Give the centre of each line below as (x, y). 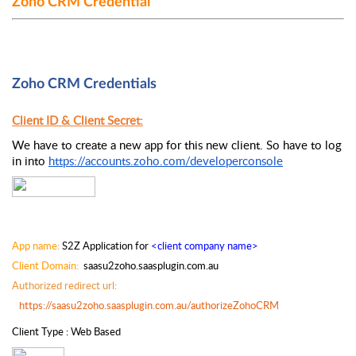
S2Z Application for (105, 245)
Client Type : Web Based (66, 332)
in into (30, 160)
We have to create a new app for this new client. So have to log (177, 144)
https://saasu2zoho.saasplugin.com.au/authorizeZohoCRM (149, 305)
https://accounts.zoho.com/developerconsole (166, 160)
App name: (36, 245)
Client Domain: (46, 265)
